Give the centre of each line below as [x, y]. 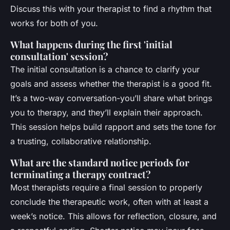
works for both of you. [54, 23]
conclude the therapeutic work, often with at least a [109, 202]
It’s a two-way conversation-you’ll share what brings [111, 98]
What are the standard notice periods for [100, 162]
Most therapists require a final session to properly [106, 187]
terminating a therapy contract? [81, 174]
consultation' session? [59, 56]
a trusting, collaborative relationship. [81, 141]
